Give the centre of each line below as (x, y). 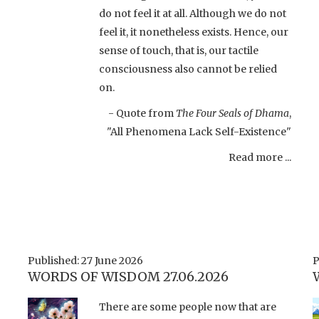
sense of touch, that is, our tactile (179, 50)
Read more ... (260, 157)
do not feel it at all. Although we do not (193, 13)
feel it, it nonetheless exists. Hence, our (194, 32)
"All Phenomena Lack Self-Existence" (199, 131)
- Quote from (142, 113)
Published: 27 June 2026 (85, 260)
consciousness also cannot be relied (188, 69)
